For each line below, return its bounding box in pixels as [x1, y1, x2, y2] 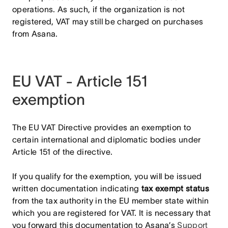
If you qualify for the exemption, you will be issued [12, 172, 202, 181]
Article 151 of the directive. [12, 147, 113, 156]
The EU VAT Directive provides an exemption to [12, 123, 191, 132]
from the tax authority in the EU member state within [12, 196, 209, 205]
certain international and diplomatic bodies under [12, 135, 201, 144]
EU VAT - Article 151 [12, 73, 148, 90]
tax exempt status [141, 184, 210, 193]
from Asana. [12, 29, 58, 38]
